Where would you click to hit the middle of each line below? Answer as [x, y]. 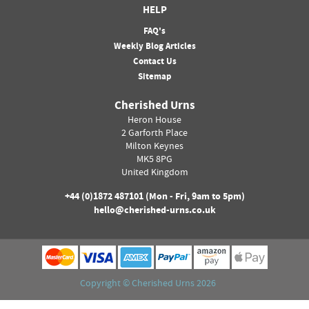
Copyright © [106, 285]
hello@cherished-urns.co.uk [154, 211]
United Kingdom [154, 173]
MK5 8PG [154, 160]
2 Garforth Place [154, 134]
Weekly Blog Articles [154, 47]
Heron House [154, 121]
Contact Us [154, 62]
